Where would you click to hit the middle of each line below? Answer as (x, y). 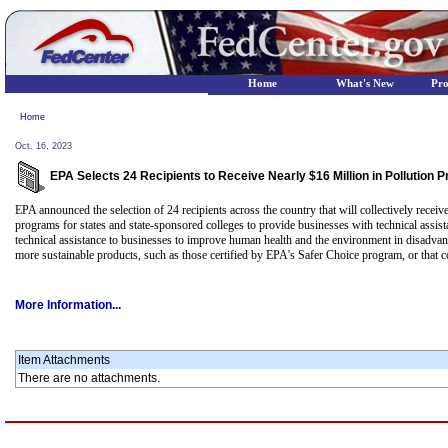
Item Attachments (64, 360)
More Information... (68, 305)
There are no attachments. (89, 378)
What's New (365, 83)
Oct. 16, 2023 (43, 146)
